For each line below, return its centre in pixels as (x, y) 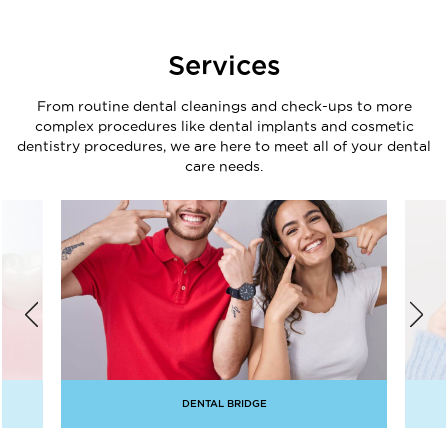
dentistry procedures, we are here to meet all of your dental (224, 146)
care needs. (224, 166)
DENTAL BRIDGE (224, 404)
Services (224, 65)
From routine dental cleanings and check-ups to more (224, 106)
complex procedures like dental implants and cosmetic (224, 126)
